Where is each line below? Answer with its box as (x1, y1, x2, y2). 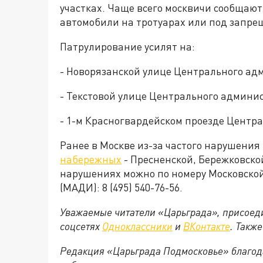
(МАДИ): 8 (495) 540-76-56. (60, 181, 183, 194)
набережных (60, 153, 122, 166)
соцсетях (60, 220, 102, 233)
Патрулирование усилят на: (60, 40, 195, 53)
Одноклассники (102, 220, 173, 233)
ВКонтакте (183, 220, 230, 233)
